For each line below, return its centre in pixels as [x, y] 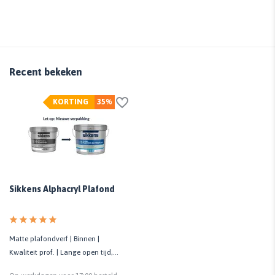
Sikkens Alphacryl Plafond [62, 189]
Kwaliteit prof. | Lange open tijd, [61, 252]
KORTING [71, 101]
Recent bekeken [45, 72]
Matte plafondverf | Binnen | [54, 238]
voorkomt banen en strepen [54, 265]
